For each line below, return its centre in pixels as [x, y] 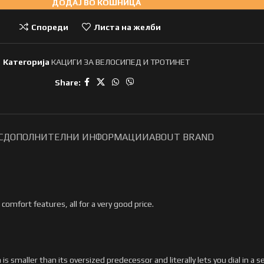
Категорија [26, 62]
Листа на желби [127, 27]
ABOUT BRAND [181, 137]
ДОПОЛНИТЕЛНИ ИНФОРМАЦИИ [76, 137]
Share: [67, 82]
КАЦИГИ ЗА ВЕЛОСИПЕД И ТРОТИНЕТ [120, 62]
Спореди [50, 27]
